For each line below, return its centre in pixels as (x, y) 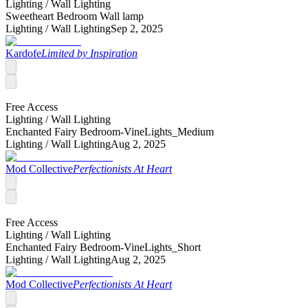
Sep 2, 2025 (137, 29)
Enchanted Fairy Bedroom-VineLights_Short (103, 247)
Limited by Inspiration (89, 54)
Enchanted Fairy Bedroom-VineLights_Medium (110, 132)
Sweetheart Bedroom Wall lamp (75, 16)
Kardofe (23, 54)
